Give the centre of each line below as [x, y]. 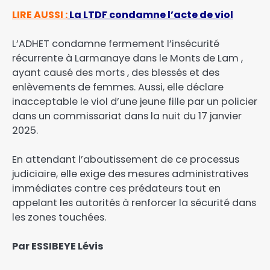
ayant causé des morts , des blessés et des [116, 72]
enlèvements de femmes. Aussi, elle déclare [118, 87]
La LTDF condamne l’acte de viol [151, 14]
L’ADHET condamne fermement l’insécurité [116, 43]
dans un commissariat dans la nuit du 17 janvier [127, 116]
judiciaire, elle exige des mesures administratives [130, 174]
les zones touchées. [59, 217]
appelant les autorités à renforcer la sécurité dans [134, 202]
